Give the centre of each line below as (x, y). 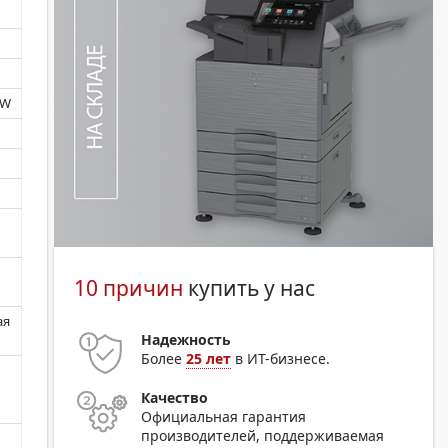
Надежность (186, 339)
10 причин (129, 287)
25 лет (209, 358)
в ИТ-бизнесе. (281, 358)
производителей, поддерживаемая (263, 435)
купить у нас (249, 287)
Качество (175, 397)
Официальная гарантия (224, 416)
